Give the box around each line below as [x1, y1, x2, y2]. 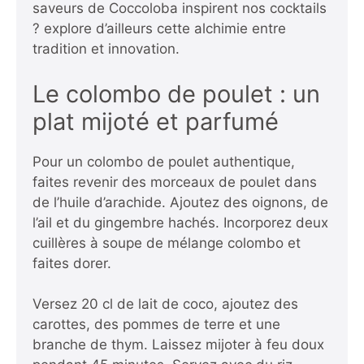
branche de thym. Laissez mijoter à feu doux [32, 336, 324, 353]
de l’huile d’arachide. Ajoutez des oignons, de [32, 193, 328, 210]
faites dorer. [32, 254, 111, 271]
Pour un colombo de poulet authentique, [32, 153, 295, 170]
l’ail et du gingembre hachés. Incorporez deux [32, 214, 328, 231]
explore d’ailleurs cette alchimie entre [40, 20, 286, 37]
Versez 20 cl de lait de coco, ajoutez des [32, 296, 298, 313]
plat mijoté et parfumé [32, 106, 279, 136]
